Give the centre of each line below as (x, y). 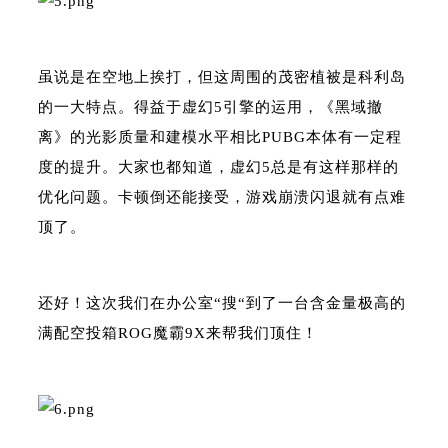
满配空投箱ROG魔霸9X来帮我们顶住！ (178, 333)
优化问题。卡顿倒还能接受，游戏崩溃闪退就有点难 (222, 197)
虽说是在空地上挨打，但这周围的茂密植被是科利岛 (222, 77)
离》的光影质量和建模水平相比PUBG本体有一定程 (220, 137)
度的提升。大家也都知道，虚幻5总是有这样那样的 (218, 167)
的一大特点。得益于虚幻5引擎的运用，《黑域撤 (210, 107)
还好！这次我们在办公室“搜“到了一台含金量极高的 (222, 303)
